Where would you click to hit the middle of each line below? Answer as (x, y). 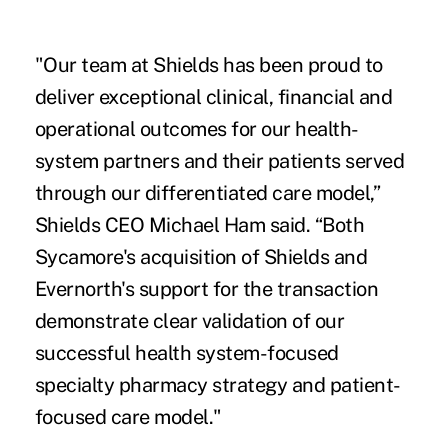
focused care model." (128, 417)
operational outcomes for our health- (196, 129)
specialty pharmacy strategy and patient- (217, 385)
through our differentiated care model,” (207, 193)
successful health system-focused (186, 353)
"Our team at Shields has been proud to (208, 65)
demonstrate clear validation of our (189, 321)
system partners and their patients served (219, 161)
